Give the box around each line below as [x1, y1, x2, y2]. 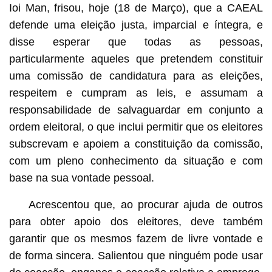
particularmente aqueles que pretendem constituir [8, 52, 263, 65]
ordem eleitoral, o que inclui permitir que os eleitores [8, 120, 263, 133]
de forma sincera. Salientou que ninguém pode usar [8, 249, 263, 262]
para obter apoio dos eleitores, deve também [8, 215, 263, 228]
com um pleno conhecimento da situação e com [8, 154, 263, 167]
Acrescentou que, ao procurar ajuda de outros [28, 198, 263, 211]
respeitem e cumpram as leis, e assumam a [8, 86, 263, 99]
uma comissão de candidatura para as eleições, [8, 69, 263, 82]
